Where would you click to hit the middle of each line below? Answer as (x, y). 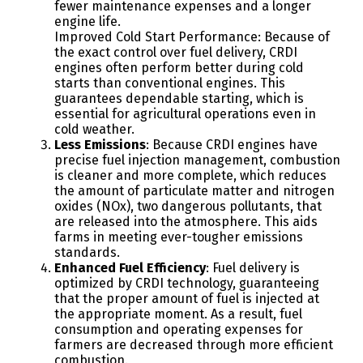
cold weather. (94, 129)
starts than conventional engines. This (169, 83)
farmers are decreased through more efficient (193, 344)
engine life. (87, 21)
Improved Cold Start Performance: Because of (192, 36)
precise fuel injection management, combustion (197, 160)
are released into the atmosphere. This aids (186, 221)
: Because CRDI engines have (231, 144)
